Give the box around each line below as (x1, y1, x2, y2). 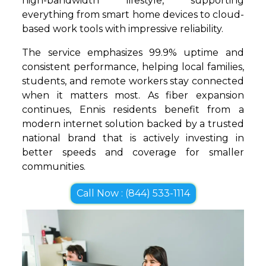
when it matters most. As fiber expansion (22, 90, 244, 102)
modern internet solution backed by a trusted (22, 118, 244, 130)
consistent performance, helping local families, (22, 61, 244, 73)
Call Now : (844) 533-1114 (76, 188, 190, 199)
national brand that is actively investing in (22, 132, 244, 144)
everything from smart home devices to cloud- (22, 9, 244, 21)
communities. (22, 161, 86, 173)
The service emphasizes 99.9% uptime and (22, 47, 244, 59)
